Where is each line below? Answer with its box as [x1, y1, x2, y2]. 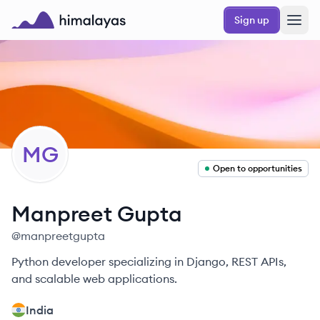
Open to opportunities [213, 163, 302, 174]
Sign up [234, 14, 269, 26]
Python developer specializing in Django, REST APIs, [11, 254, 286, 269]
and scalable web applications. [11, 271, 177, 286]
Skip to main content [11, 6, 109, 19]
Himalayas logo [11, 29, 95, 44]
